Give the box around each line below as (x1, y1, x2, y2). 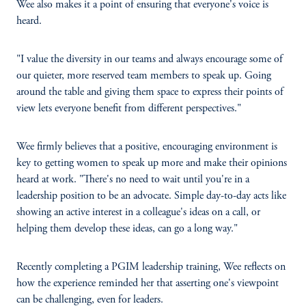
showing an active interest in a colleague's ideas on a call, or (16, 207, 260, 218)
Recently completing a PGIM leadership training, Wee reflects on (16, 262, 286, 273)
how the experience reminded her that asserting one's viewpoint (16, 278, 279, 289)
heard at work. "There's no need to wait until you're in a (16, 174, 249, 185)
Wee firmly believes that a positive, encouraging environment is (16, 141, 277, 152)
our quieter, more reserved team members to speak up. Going (16, 70, 271, 81)
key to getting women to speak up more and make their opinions (16, 158, 287, 169)
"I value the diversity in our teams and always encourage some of (16, 54, 283, 65)
